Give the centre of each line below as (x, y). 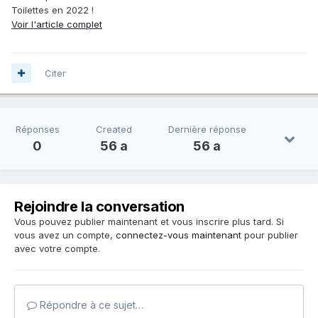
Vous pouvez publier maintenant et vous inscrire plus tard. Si (149, 221)
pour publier (270, 235)
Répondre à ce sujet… (90, 305)
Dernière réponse (207, 129)
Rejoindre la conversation (99, 206)
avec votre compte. (57, 248)
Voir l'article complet (57, 24)
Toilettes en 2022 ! (53, 10)
